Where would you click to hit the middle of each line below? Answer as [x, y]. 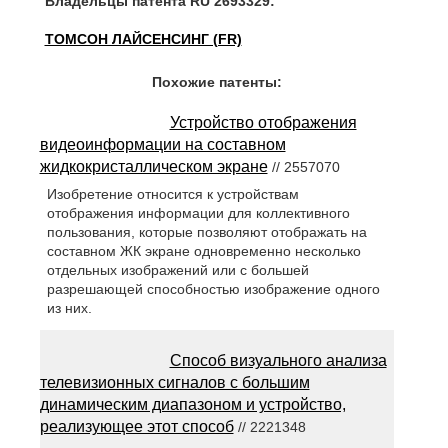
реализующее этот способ [136, 427]
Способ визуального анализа [278, 361]
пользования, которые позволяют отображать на [206, 232]
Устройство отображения [263, 122]
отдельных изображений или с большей [177, 270]
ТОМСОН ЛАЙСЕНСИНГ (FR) [143, 39]
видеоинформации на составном [162, 144]
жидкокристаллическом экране [153, 166]
